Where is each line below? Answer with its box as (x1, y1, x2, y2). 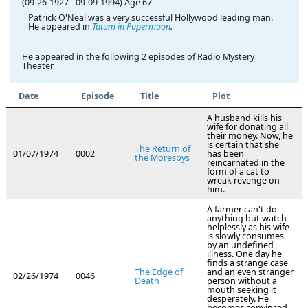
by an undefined (207, 239, 274, 252)
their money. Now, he (207, 130, 293, 142)
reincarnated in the (207, 157, 285, 169)
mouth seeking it (207, 284, 276, 296)
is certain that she (207, 139, 279, 151)
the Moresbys (135, 152, 190, 164)
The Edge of (135, 266, 183, 278)
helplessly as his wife (207, 221, 289, 234)
